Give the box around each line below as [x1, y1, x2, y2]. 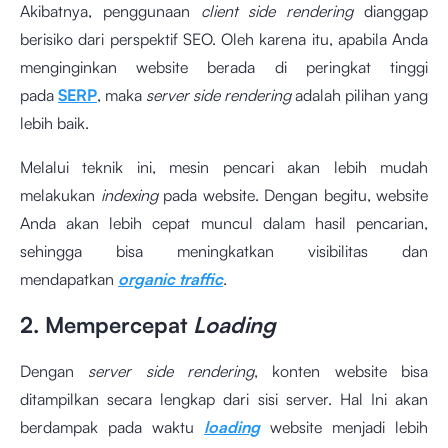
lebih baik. [20, 113, 89, 134]
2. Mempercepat [20, 311, 193, 339]
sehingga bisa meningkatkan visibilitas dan [20, 241, 428, 262]
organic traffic [118, 269, 223, 290]
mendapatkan [20, 269, 118, 290]
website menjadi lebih [270, 417, 428, 438]
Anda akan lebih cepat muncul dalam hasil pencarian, [20, 213, 428, 234]
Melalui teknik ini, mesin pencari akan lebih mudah [20, 157, 428, 178]
